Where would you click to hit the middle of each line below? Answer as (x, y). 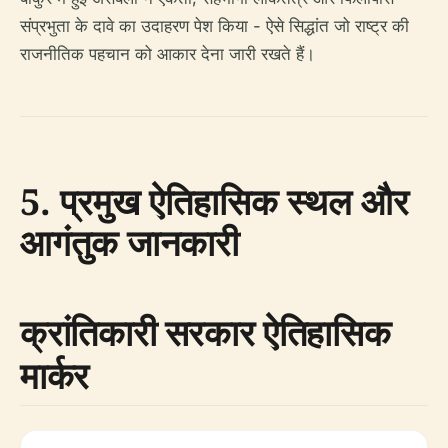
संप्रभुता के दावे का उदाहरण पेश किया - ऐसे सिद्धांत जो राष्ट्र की (214, 26)
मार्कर (54, 375)
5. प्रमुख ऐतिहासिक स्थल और (214, 201)
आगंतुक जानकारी (129, 242)
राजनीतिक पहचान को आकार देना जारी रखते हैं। (167, 54)
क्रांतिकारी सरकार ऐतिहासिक (205, 332)
